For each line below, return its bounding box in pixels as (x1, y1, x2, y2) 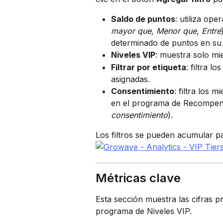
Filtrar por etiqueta (111, 62, 186, 72)
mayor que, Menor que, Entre (111, 26, 221, 36)
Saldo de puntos (111, 14, 175, 24)
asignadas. (111, 74, 150, 84)
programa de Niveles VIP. (96, 206, 192, 217)
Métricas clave (96, 171, 181, 186)
